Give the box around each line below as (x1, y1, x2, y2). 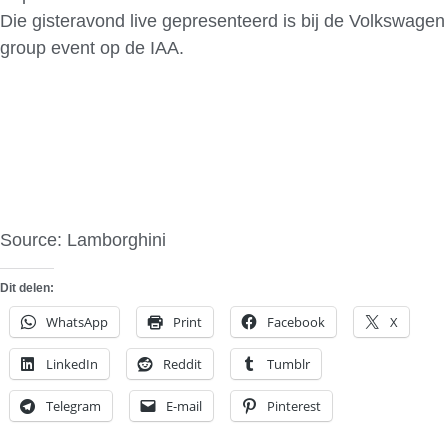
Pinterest (267, 397, 321, 416)
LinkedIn (46, 355, 98, 374)
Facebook (267, 313, 325, 332)
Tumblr (267, 355, 310, 374)
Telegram (46, 397, 101, 416)
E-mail (166, 397, 202, 416)
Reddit (163, 355, 202, 374)
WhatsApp (46, 313, 108, 332)
